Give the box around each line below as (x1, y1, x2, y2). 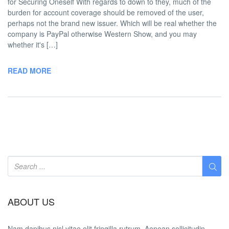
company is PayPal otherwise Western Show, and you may (8, 29, 197, 39)
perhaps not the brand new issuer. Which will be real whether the (8, 18, 217, 29)
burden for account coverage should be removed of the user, (8, 7, 204, 18)
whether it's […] (8, 39, 58, 50)
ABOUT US (8, 195, 55, 209)
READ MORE (8, 65, 51, 76)
